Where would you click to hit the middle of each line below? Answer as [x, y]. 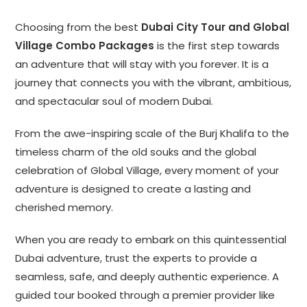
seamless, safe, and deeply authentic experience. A [147, 277]
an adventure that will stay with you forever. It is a [142, 64]
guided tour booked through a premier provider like [145, 295]
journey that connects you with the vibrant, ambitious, [153, 83]
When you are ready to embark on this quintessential [151, 240]
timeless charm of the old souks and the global [136, 152]
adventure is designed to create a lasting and [133, 189]
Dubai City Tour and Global [216, 27]
